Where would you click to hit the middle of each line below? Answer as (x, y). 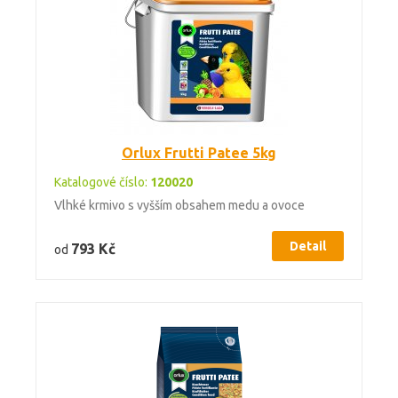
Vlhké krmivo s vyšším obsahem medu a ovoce (179, 205)
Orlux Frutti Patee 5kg (199, 153)
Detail (308, 246)
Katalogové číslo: (102, 182)
